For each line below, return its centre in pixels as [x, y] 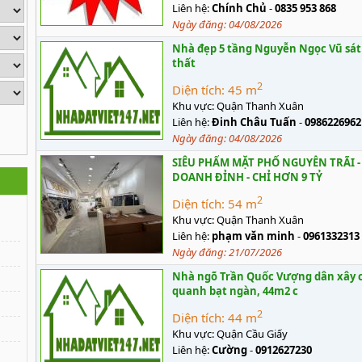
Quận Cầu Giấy [252, 334]
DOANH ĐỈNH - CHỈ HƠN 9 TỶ [247, 177]
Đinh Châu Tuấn [254, 122]
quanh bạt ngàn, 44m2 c [235, 291]
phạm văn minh [253, 236]
